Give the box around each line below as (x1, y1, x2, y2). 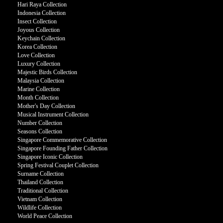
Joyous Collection (17, 26, 60, 33)
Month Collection (17, 94, 59, 101)
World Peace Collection (17, 213, 72, 220)
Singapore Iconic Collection (17, 153, 83, 160)
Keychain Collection (17, 35, 65, 42)
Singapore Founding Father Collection (17, 145, 108, 152)
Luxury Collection (17, 60, 60, 67)
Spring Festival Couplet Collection (17, 162, 99, 169)
